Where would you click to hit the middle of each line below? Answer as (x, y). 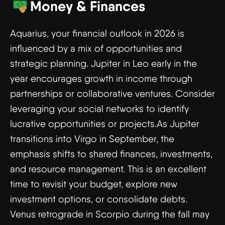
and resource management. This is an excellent (108, 169)
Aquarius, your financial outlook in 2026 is (97, 33)
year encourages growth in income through (101, 79)
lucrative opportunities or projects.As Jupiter (105, 124)
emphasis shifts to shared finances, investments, (111, 154)
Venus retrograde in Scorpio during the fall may (110, 214)
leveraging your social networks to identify (99, 109)
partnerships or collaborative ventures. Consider (113, 94)
